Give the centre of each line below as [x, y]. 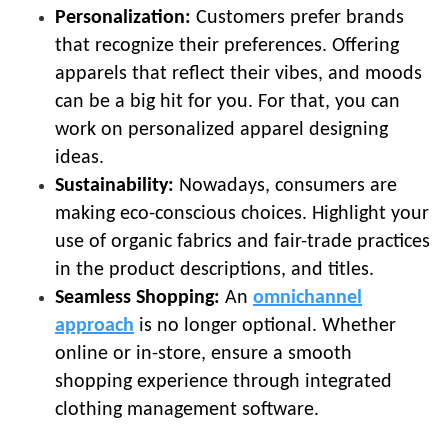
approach [94, 326]
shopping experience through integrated [223, 382]
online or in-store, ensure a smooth [203, 354]
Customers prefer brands [297, 18]
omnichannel [307, 298]
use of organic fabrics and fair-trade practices [242, 242]
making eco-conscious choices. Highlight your [242, 214]
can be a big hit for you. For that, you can [227, 102]
